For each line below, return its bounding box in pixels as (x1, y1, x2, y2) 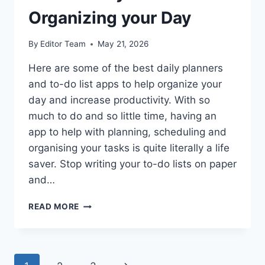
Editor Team (40, 39, 86, 49)
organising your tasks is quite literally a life (28, 142, 230, 154)
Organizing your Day (28, 7, 191, 28)
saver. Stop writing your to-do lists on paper (28, 158, 237, 170)
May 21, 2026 (98, 39, 149, 49)
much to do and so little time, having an (28, 110, 216, 122)
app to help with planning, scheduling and (28, 126, 227, 138)
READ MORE (28, 202, 80, 212)
